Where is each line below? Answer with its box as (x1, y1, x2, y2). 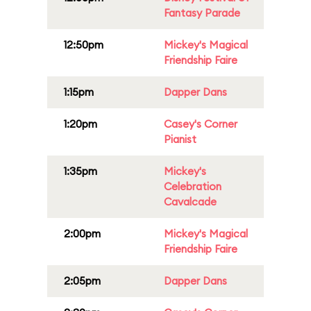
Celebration (164, 180, 221, 193)
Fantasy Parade (164, 6, 240, 19)
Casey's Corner (164, 117, 237, 131)
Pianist (164, 133, 196, 146)
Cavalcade (164, 195, 217, 208)
